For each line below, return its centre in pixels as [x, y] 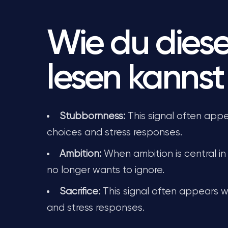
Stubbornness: [92, 116]
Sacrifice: [80, 192]
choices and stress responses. [115, 133]
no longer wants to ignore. [106, 170]
